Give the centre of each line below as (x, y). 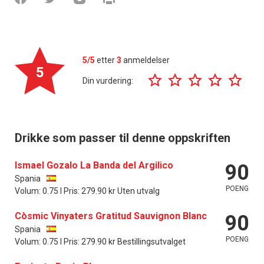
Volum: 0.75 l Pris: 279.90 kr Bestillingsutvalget (100, 241)
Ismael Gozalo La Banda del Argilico (94, 165)
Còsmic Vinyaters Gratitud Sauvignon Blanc (111, 216)
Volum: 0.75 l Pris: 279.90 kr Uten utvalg (87, 191)
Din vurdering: (108, 81)
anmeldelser (146, 60)
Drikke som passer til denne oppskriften (123, 138)
